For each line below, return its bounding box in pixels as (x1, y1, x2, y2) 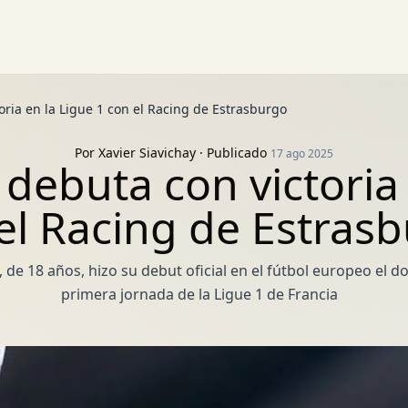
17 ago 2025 (270, 146, 333, 161)
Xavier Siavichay (98, 144, 196, 161)
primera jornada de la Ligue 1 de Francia (60, 284, 338, 304)
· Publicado (196, 144, 270, 161)
